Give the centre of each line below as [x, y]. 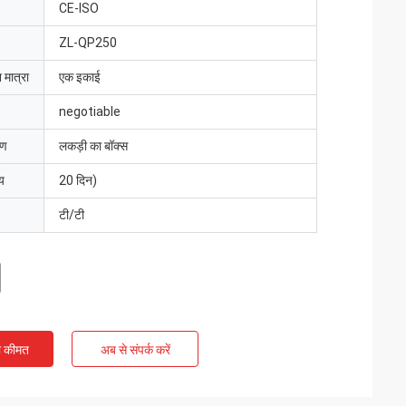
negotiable [90, 111]
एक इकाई [80, 77]
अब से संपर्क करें [135, 350]
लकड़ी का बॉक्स [93, 146]
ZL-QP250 [88, 43]
